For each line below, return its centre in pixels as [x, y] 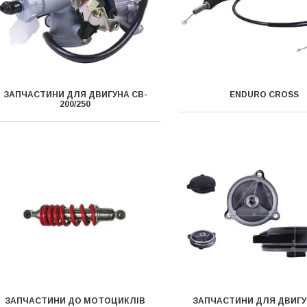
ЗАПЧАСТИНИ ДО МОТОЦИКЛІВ [75, 301]
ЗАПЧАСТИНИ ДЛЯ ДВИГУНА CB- [75, 95]
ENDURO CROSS [265, 95]
